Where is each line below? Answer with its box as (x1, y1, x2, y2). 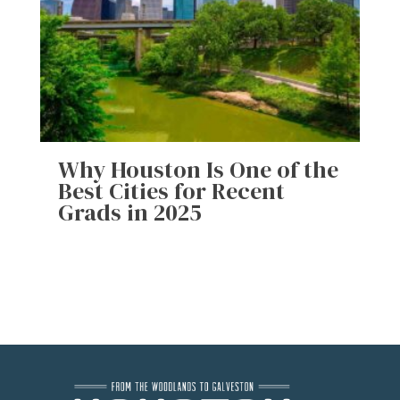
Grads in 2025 (57, 196, 202, 229)
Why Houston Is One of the (57, 153, 338, 186)
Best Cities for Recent (57, 174, 285, 207)
